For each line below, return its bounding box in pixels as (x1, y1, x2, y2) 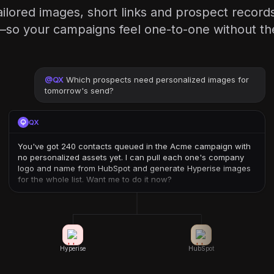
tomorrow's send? (45, 86, 114, 95)
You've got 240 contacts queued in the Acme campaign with (18, 141, 251, 151)
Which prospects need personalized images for (66, 75, 249, 84)
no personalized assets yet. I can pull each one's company (18, 152, 244, 162)
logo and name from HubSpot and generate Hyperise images (18, 163, 251, 173)
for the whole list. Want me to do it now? (18, 174, 172, 184)
